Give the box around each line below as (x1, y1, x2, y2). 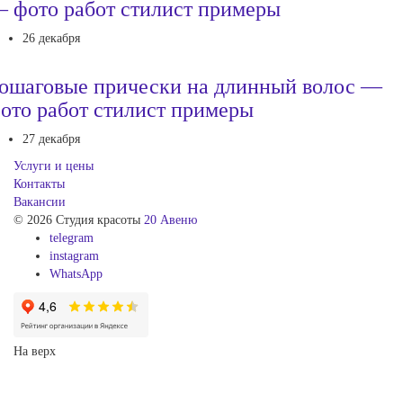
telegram (49, 230, 94, 245)
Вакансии (13, 194, 66, 209)
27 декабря (22, 131, 80, 146)
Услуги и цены (13, 158, 94, 173)
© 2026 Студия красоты (13, 212, 144, 227)
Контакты (13, 176, 65, 191)
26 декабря (22, 31, 80, 45)
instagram (49, 248, 99, 263)
